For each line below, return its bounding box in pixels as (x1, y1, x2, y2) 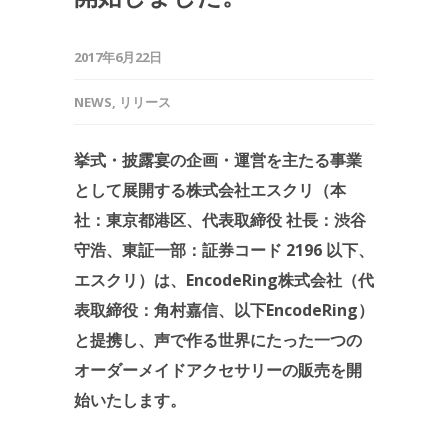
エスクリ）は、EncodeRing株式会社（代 (74, 268, 374, 291)
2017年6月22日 (74, 47, 162, 66)
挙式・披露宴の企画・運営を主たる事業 (74, 148, 362, 171)
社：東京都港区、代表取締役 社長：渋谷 (74, 208, 366, 231)
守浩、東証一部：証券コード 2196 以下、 (74, 238, 374, 261)
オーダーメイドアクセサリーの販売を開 (74, 358, 362, 381)
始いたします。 (74, 388, 186, 411)
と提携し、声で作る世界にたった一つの (74, 328, 362, 351)
